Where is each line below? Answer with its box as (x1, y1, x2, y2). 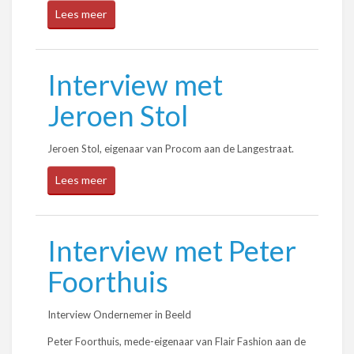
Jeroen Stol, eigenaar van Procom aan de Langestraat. (47, 142, 294, 155)
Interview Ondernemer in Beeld (47, 308, 191, 321)
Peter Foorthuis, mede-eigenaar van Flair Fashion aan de (47, 335, 306, 348)
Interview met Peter (47, 233, 296, 268)
